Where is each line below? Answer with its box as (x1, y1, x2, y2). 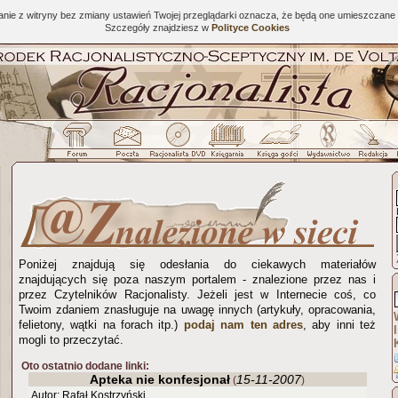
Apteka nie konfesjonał (90, 372, 230, 386)
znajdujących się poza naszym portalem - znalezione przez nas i (19, 273, 376, 286)
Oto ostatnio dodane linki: (21, 360, 149, 372)
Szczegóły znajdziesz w (104, 22, 211, 33)
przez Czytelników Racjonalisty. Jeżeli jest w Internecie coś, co (19, 288, 376, 301)
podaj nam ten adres (183, 318, 303, 331)
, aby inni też (302, 318, 377, 331)
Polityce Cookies (211, 22, 290, 33)
